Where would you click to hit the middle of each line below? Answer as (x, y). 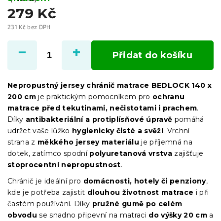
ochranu (169, 96)
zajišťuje (188, 153)
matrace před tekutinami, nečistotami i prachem (102, 108)
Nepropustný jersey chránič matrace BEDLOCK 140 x (110, 85)
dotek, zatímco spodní (49, 153)
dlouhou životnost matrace (141, 192)
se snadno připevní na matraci (93, 215)
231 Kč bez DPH (29, 26)
